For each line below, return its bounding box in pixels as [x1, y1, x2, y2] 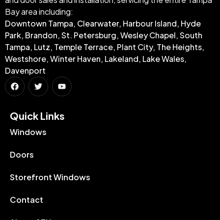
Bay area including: [5, 6, 73, 17]
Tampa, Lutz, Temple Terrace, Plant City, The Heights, [5, 41, 204, 52]
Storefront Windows [10, 171, 90, 182]
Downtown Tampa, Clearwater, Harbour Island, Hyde [5, 18, 201, 28]
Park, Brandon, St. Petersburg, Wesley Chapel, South [5, 29, 202, 40]
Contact [10, 194, 43, 205]
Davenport [5, 65, 46, 76]
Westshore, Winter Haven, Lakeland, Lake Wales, [5, 53, 187, 64]
